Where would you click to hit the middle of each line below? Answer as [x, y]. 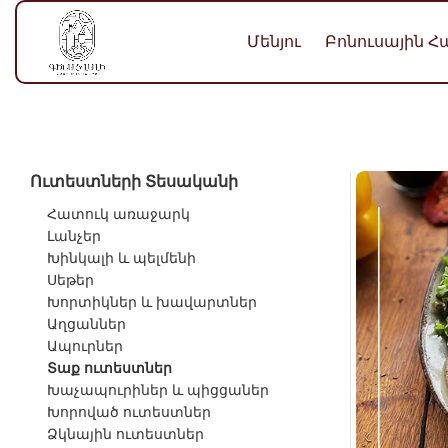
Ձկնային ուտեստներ [125, 434]
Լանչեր [74, 236]
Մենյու [274, 42]
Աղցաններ [86, 324]
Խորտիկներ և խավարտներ [152, 302]
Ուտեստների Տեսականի [134, 181]
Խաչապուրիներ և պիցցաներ [158, 390]
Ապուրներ [85, 346]
